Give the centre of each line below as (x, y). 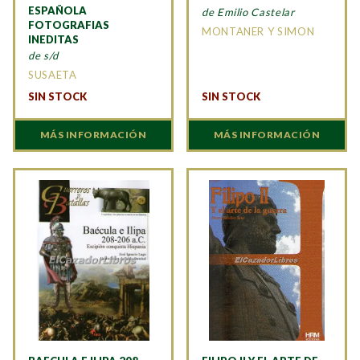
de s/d (43, 55)
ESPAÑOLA (57, 10)
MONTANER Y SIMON (258, 31)
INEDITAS (53, 39)
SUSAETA (53, 74)
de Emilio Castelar (248, 12)
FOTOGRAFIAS (69, 25)
